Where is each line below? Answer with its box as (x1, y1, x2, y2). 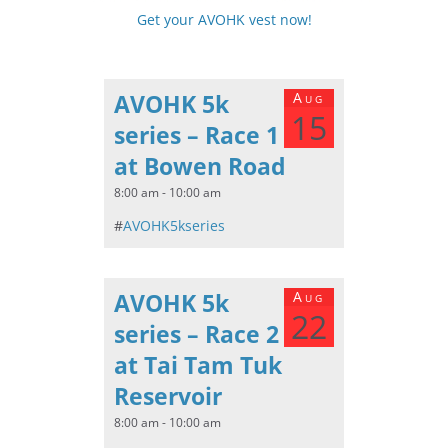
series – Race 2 (114, 317, 279, 350)
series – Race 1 (114, 118, 279, 151)
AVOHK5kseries (123, 215, 225, 235)
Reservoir (114, 379, 222, 412)
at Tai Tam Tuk (114, 348, 282, 381)
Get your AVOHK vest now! (136, 9, 312, 29)
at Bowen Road (114, 149, 286, 182)
